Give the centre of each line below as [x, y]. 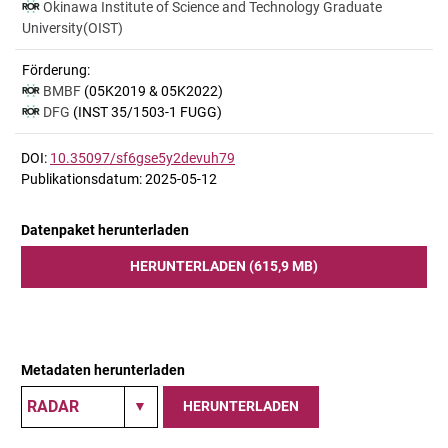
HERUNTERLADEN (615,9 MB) [224, 265]
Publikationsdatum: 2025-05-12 [119, 178]
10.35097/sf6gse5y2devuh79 [142, 157]
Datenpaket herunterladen [105, 229]
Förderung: [56, 70]
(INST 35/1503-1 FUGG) [147, 112]
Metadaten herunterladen [103, 369]
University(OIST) [72, 28]
